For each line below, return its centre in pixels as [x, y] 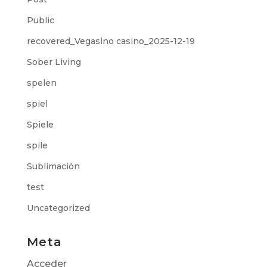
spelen [41, 83]
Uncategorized [58, 208]
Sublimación [53, 166]
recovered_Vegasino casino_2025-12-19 [111, 41]
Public [40, 20]
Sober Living [54, 62]
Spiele [40, 125]
